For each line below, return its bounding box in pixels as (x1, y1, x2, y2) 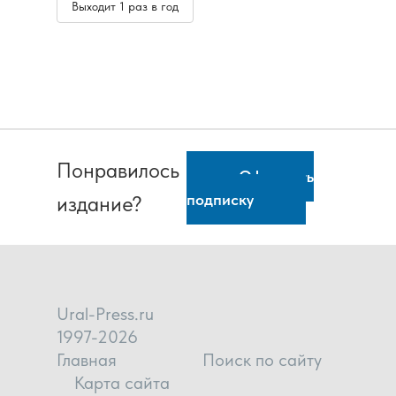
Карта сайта (74, 372, 170, 393)
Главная (57, 349, 117, 370)
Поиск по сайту (202, 349, 322, 370)
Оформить (239, 167, 315, 186)
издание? (57, 191, 142, 217)
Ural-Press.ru (57, 303, 154, 324)
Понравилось (57, 157, 179, 183)
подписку (187, 190, 255, 209)
